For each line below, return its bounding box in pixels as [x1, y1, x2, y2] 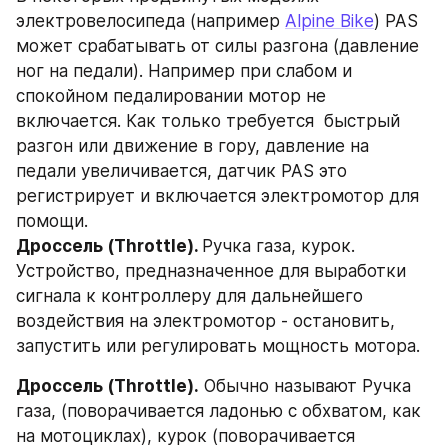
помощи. [16, 211, 93, 232]
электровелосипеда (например [16, 11, 285, 32]
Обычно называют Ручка [199, 376, 411, 397]
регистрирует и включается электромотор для [16, 186, 419, 207]
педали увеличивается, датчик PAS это [16, 161, 347, 182]
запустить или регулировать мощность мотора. [16, 336, 420, 357]
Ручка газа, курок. [202, 236, 355, 257]
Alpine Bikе [285, 11, 374, 32]
